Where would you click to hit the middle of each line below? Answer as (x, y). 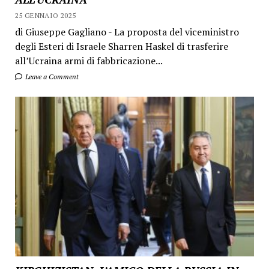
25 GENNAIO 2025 (45, 16)
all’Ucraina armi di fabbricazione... (89, 61)
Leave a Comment (51, 77)
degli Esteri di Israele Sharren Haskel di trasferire (121, 47)
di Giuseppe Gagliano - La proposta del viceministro (127, 32)
